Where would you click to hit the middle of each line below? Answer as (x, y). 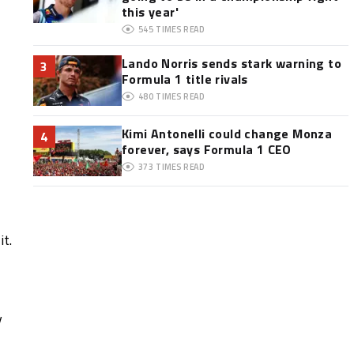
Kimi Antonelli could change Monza (227, 134)
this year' (150, 12)
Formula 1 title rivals (185, 79)
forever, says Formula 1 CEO (206, 149)
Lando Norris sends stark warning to (231, 63)
